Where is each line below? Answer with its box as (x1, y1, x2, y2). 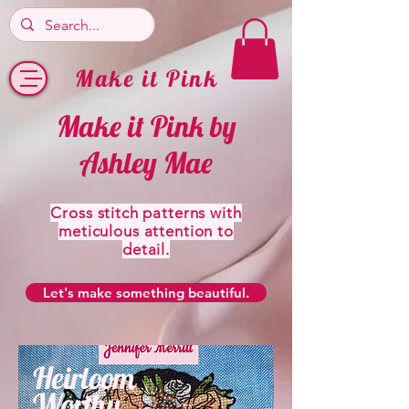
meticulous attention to (58, 221, 234, 240)
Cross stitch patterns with (50, 203, 242, 222)
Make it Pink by (56, 107, 236, 144)
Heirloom (33, 358, 136, 396)
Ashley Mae (79, 143, 213, 181)
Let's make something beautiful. (43, 283, 249, 301)
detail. (122, 239, 170, 258)
